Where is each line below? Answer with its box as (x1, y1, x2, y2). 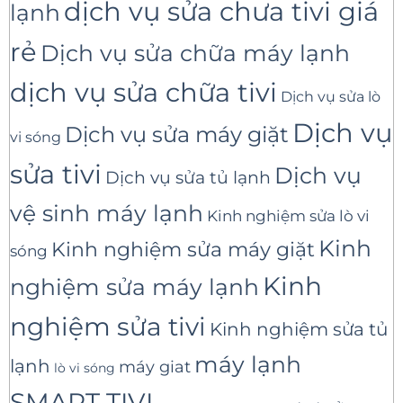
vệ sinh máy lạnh (10, 199, 203, 228)
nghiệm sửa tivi (10, 311, 206, 343)
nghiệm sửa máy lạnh (10, 273, 259, 301)
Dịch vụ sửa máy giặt (65, 121, 289, 148)
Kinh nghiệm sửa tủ (210, 318, 388, 341)
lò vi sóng (54, 361, 115, 376)
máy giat (119, 356, 191, 378)
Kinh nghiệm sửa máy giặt (51, 237, 315, 262)
